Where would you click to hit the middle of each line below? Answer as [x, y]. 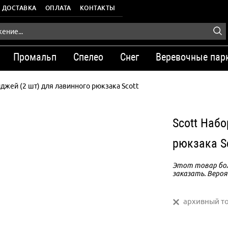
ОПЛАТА [58, 8]
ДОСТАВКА [19, 8]
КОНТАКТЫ [97, 8]
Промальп [35, 57]
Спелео [88, 57]
